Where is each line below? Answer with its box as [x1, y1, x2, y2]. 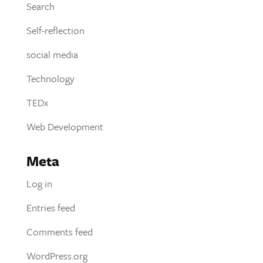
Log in [26, 176, 52, 191]
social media [26, 46, 78, 62]
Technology [26, 70, 75, 86]
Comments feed [26, 224, 93, 239]
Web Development [26, 119, 103, 134]
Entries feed [26, 200, 75, 215]
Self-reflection [26, 22, 85, 38]
